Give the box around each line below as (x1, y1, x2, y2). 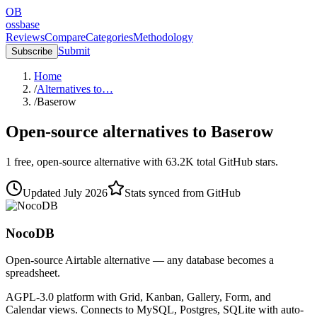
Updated (23, 186, 61, 199)
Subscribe (11, 46, 52, 57)
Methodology (133, 31, 193, 43)
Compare (45, 31, 86, 43)
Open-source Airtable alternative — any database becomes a (6, 254, 274, 267)
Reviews (6, 31, 45, 43)
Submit (58, 45, 90, 57)
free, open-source (11, 155, 91, 168)
